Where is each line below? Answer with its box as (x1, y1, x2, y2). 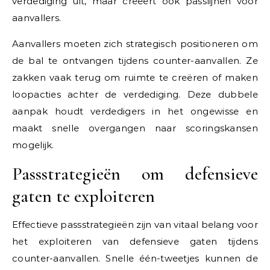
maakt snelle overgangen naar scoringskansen (12, 122, 258, 134)
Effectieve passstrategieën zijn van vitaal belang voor (12, 219, 258, 231)
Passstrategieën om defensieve (12, 163, 258, 186)
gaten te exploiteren (12, 185, 155, 208)
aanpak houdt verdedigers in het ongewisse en (12, 105, 258, 118)
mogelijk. (12, 139, 54, 151)
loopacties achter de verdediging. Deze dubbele (12, 89, 258, 101)
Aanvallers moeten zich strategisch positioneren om (12, 38, 258, 50)
